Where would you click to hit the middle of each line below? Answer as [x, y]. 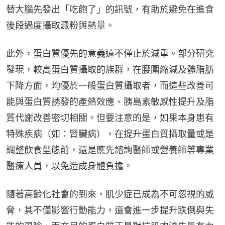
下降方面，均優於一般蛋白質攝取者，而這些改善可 [110, 85]
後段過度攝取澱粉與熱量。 [60, 25]
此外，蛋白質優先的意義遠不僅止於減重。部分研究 [110, 53]
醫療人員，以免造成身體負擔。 [69, 166]
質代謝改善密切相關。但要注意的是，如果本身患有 [110, 118]
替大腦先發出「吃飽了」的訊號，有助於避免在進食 [110, 9]
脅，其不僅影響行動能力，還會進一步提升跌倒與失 [110, 210]
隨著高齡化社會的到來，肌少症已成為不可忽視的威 [110, 194]
